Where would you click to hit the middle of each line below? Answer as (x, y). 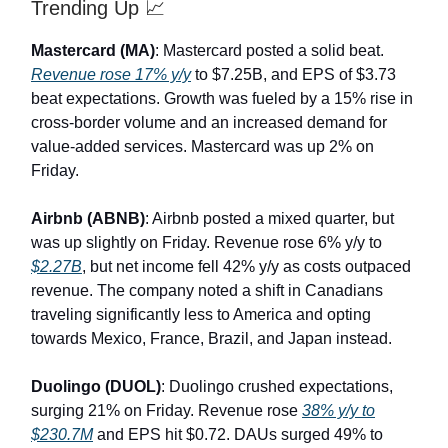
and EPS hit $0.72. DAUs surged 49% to (238, 435)
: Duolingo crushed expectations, (277, 387)
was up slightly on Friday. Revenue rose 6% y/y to (206, 243)
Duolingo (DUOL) (96, 387)
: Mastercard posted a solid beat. (269, 51)
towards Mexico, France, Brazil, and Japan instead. (211, 339)
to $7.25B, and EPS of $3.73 (293, 75)
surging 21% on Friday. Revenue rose (166, 411)
